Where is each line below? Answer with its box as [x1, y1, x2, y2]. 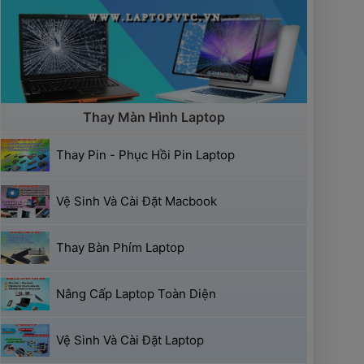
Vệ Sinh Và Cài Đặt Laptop [55, 332, 204, 349]
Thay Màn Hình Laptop [82, 109, 225, 126]
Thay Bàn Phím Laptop [55, 240, 184, 256]
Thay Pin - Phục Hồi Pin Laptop [55, 147, 235, 163]
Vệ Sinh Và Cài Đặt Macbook [55, 193, 217, 210]
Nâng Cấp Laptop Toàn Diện [55, 286, 216, 302]
